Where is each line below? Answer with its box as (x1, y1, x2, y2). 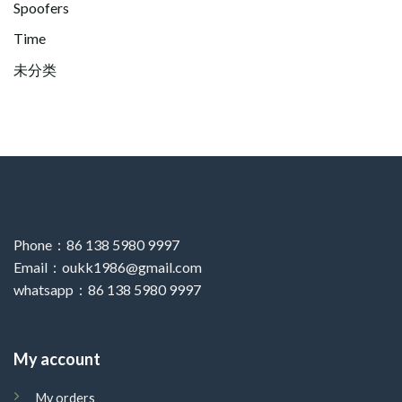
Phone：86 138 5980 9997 (13, 235, 179, 253)
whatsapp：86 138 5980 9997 (13, 280, 201, 298)
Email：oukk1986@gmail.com (13, 258, 202, 275)
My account (13, 348, 100, 369)
